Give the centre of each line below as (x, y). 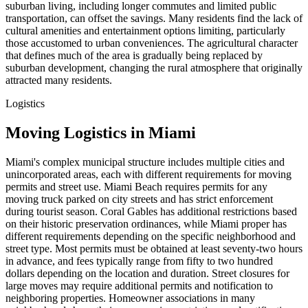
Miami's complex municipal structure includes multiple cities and (145, 162)
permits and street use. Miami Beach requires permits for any (136, 186)
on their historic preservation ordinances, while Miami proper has (146, 223)
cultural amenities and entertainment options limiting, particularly (145, 30)
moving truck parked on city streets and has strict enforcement (139, 199)
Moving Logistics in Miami (101, 132)
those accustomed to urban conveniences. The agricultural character (152, 43)
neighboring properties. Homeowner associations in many (130, 298)
